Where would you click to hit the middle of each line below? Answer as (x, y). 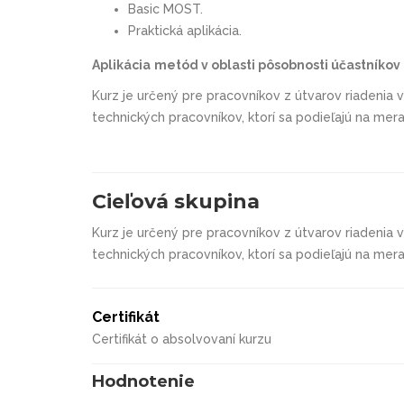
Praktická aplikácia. (185, 30)
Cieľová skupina (176, 201)
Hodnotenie (143, 381)
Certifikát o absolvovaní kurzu (182, 339)
